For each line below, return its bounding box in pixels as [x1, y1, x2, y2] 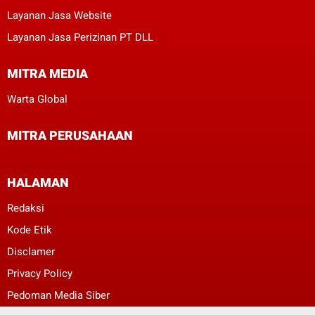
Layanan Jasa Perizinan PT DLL [7, 30, 153, 44]
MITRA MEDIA [7, 65, 88, 81]
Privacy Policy [7, 266, 72, 280]
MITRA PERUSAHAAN [7, 127, 133, 143]
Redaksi [7, 201, 44, 214]
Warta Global [7, 92, 67, 105]
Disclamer [7, 245, 55, 258]
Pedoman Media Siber [7, 288, 110, 302]
